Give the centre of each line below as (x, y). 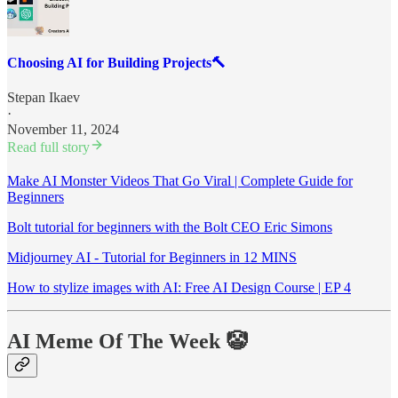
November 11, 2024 (63, 130)
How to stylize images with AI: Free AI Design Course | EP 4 (179, 288)
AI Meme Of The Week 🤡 (127, 342)
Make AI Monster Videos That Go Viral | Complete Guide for (180, 181)
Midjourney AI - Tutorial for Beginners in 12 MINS (152, 258)
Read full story (48, 147)
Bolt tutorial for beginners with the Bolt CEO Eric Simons (170, 227)
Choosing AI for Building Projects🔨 (116, 63)
